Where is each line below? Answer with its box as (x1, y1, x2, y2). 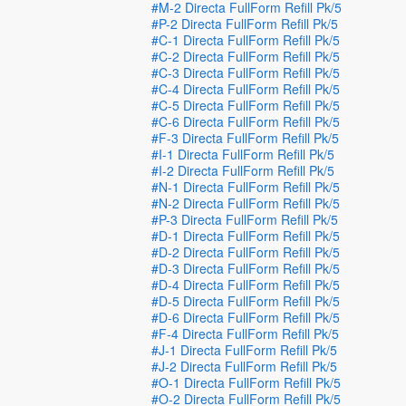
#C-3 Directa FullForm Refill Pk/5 (151, 63, 341, 82)
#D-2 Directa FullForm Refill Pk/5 (151, 243, 341, 261)
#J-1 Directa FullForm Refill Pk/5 (151, 341, 338, 359)
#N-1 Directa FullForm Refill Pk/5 (151, 178, 341, 196)
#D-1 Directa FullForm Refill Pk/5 (151, 227, 341, 245)
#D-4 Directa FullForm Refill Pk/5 (151, 275, 341, 294)
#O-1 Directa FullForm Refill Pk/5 (151, 373, 342, 391)
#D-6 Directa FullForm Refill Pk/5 (151, 308, 341, 326)
